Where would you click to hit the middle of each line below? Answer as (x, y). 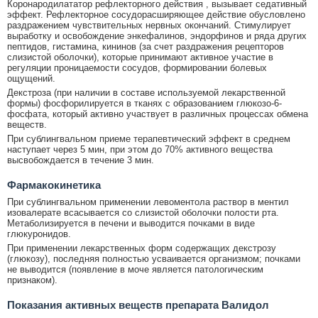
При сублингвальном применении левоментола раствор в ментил (148, 202)
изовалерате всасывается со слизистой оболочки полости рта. (143, 212)
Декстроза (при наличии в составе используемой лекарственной (146, 92)
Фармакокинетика (54, 185)
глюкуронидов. (39, 234)
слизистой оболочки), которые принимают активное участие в (140, 57)
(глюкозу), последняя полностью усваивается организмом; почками (154, 258)
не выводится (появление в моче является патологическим (135, 269)
